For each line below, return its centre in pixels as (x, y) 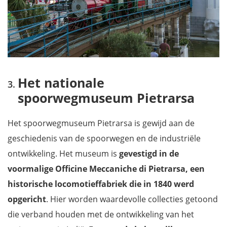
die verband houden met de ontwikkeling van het (101, 214)
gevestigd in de (148, 153)
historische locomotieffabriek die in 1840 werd (101, 184)
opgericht (27, 199)
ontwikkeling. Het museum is (62, 153)
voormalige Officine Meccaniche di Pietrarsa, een (106, 168)
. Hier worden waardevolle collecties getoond (132, 199)
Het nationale (61, 82)
